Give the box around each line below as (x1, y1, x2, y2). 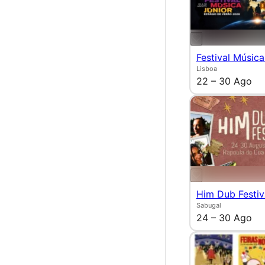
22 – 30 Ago (196, 75, 252, 87)
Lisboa (196, 64, 217, 73)
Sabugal (196, 201, 221, 209)
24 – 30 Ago (196, 211, 252, 224)
